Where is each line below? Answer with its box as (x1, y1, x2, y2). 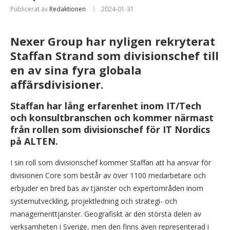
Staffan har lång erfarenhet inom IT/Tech (10, 99, 201, 112)
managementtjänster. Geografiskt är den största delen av (10, 208, 201, 219)
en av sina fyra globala (10, 62, 142, 78)
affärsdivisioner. (10, 76, 104, 92)
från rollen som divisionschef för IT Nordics (10, 123, 210, 136)
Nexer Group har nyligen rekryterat (10, 33, 215, 49)
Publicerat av (10, 4, 49, 13)
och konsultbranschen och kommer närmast (10, 111, 214, 124)
